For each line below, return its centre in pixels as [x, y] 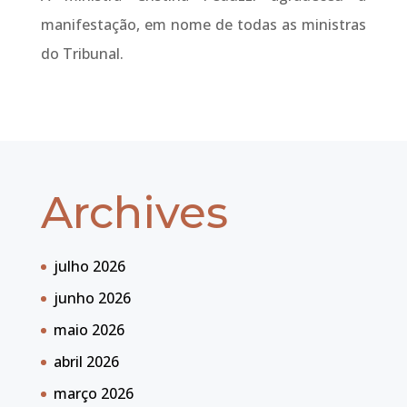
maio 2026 [89, 330]
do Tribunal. [82, 54]
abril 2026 [86, 362]
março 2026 [93, 394]
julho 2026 [89, 267]
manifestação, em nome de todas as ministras [203, 25]
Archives [134, 213]
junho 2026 [92, 298]
